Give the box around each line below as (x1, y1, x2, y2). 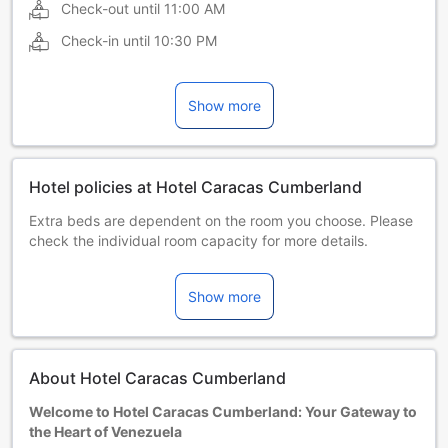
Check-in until (61, 31, 150, 49)
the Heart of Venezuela (29, 422, 182, 440)
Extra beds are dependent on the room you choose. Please (29, 211, 413, 229)
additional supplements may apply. (29, 271, 258, 289)
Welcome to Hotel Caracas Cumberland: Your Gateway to (29, 402, 417, 420)
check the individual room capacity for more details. (29, 231, 368, 249)
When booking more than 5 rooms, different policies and (29, 251, 396, 269)
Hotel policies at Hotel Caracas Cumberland (29, 176, 362, 197)
